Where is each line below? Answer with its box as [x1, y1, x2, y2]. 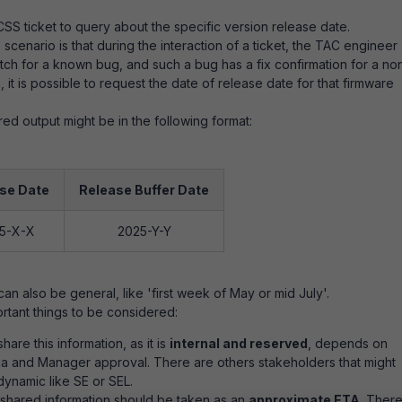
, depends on [308, 336, 388, 351]
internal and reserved [170, 336, 308, 351]
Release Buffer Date [79, 182, 209, 197]
